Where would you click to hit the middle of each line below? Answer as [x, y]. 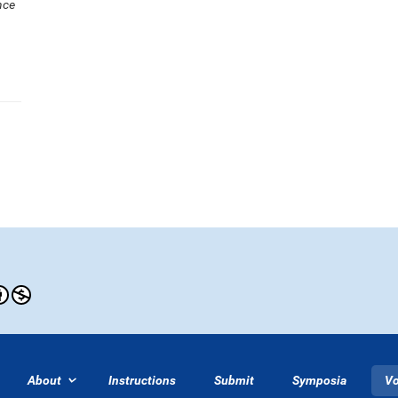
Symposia [319, 380]
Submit [234, 380]
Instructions [142, 380]
